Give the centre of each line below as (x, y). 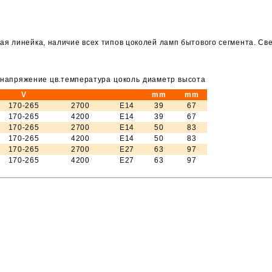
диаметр (159, 79)
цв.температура (80, 79)
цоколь (127, 79)
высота (192, 79)
